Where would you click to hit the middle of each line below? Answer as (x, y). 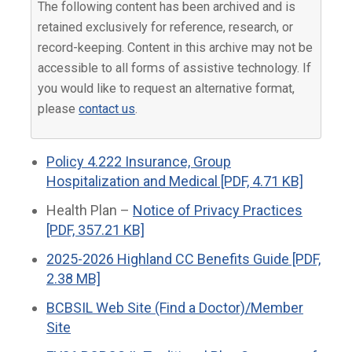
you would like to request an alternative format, (167, 89)
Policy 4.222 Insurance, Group (139, 162)
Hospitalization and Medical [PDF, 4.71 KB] (175, 181)
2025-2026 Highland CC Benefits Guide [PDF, (183, 259)
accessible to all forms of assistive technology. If (175, 68)
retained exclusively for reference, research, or (166, 27)
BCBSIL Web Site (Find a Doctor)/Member (175, 308)
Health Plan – (90, 211)
